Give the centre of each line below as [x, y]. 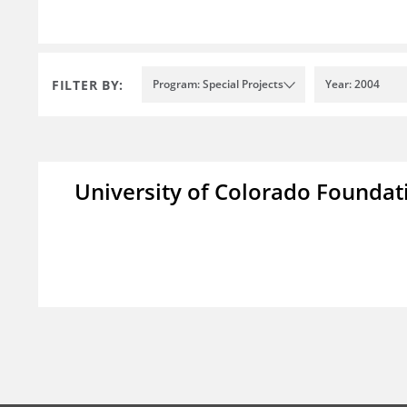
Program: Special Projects [218, 84]
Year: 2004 [352, 84]
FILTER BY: [88, 84]
